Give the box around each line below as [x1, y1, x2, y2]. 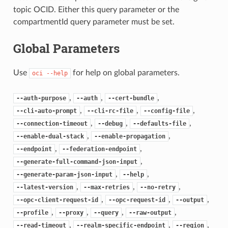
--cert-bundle [107, 94, 154, 102]
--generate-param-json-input [16, 170, 112, 178]
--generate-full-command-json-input [16, 158, 137, 165]
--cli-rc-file [87, 107, 133, 115]
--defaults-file [132, 120, 186, 127]
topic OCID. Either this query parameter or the [13, 5, 179, 14]
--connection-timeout [16, 120, 88, 127]
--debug [97, 120, 123, 127]
